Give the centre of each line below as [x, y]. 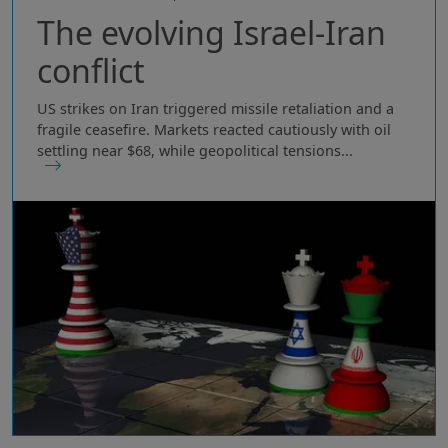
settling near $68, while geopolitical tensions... [195, 150]
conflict [91, 70]
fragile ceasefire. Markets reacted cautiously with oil [214, 129]
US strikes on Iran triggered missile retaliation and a [215, 108]
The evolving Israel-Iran [211, 32]
